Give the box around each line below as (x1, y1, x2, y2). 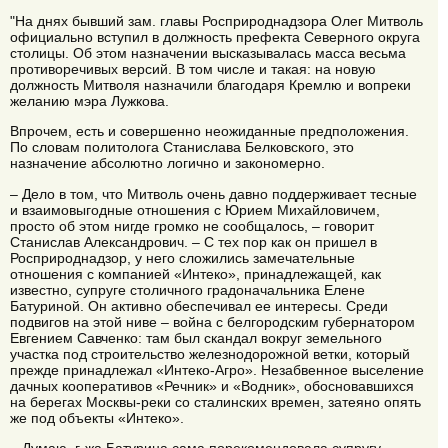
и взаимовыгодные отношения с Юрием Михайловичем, (10, 201, 380, 218)
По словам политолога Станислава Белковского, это (10, 139, 354, 156)
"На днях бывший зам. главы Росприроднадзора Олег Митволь (10, 13, 423, 30)
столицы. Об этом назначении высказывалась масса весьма (10, 45, 406, 62)
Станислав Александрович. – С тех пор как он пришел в (10, 233, 377, 250)
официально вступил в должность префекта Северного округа (10, 29, 420, 46)
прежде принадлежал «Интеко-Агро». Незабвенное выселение (10, 361, 424, 378)
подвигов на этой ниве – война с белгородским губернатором (10, 313, 415, 330)
